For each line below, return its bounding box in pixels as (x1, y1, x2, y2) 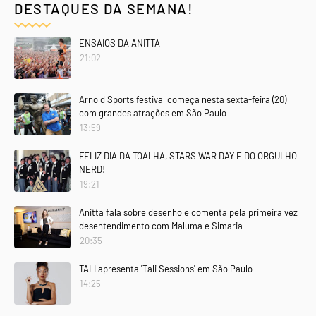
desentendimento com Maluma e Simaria (79, 220, 243, 231)
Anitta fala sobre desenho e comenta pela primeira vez (79, 207, 298, 218)
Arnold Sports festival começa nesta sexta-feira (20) (79, 94, 286, 105)
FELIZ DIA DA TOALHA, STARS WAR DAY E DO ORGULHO (79, 150, 297, 162)
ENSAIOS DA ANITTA (79, 37, 160, 49)
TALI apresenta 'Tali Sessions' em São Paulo (79, 263, 253, 274)
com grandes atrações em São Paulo (79, 107, 226, 119)
